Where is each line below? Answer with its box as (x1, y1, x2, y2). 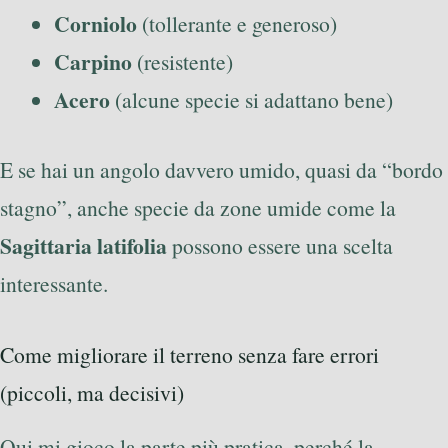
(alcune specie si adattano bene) (110, 84, 393, 114)
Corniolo (54, 7, 137, 39)
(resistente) (132, 46, 233, 76)
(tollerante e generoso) (137, 8, 337, 38)
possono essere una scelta (167, 231, 393, 261)
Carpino (54, 45, 132, 77)
